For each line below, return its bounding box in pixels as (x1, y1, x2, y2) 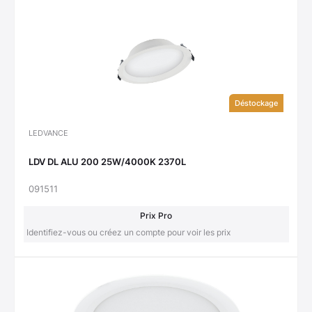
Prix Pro (140, 210, 172, 221)
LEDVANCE (29, 128, 68, 139)
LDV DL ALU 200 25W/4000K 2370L (29, 155, 186, 167)
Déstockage (235, 98, 278, 109)
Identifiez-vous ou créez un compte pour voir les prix (26, 227, 231, 238)
